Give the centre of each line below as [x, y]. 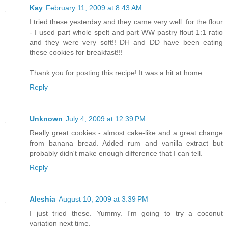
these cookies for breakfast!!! [76, 52]
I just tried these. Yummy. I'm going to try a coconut [126, 213]
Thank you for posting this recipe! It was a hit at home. [117, 73]
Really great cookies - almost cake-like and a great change [126, 133]
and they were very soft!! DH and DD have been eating [126, 42]
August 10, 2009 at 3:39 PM [103, 199]
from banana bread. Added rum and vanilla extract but [126, 143]
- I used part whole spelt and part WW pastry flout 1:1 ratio [126, 32]
